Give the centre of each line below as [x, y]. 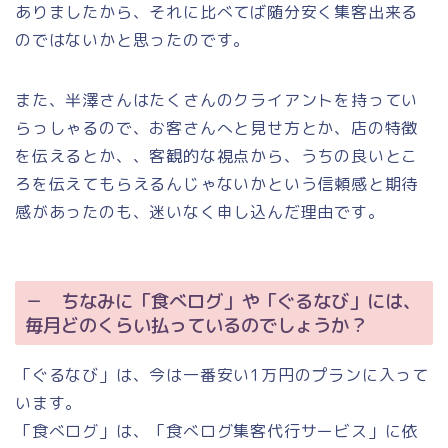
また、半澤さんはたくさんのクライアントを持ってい [217, 100]
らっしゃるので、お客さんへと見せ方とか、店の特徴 [217, 128]
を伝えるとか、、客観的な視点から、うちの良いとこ [217, 156]
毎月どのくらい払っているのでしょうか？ [196, 324]
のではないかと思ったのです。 [133, 40]
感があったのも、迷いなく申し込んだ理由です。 [200, 212]
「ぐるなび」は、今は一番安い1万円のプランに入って [222, 374]
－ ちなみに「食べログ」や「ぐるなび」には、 [223, 300]
